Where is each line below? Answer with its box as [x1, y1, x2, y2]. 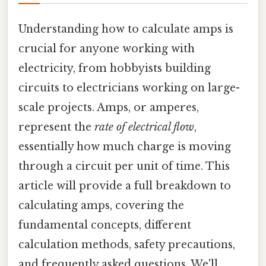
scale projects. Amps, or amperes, [18, 100, 199, 114]
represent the [18, 120, 94, 134]
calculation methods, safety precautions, [18, 237, 235, 251]
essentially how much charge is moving [18, 140, 231, 153]
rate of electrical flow [94, 120, 194, 134]
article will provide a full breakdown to [18, 179, 231, 192]
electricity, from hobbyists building [18, 61, 211, 75]
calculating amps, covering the [18, 198, 184, 212]
